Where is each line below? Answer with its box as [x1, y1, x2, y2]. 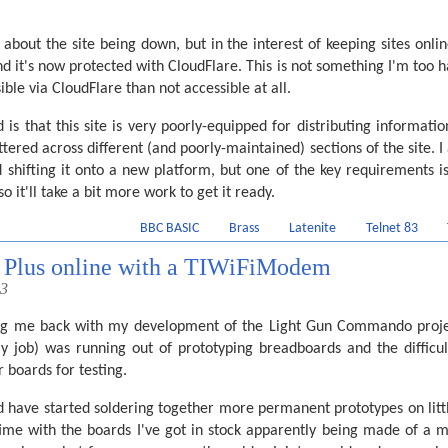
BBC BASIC [140, 222, 200, 236]
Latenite [288, 222, 336, 236]
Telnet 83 [365, 222, 418, 236]
